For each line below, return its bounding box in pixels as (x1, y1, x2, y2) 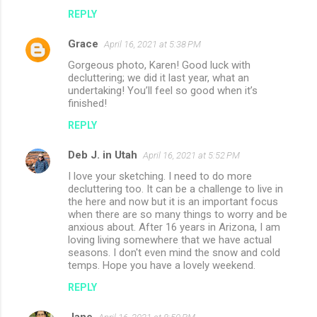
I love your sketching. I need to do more (68, 169, 252, 183)
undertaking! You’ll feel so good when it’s (68, 83, 258, 97)
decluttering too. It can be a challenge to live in (68, 182, 283, 195)
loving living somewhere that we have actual (68, 233, 272, 246)
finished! (68, 96, 107, 110)
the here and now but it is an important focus (68, 195, 278, 208)
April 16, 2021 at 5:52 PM (143, 149, 240, 161)
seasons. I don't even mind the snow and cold (68, 246, 280, 259)
